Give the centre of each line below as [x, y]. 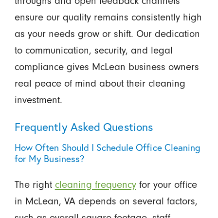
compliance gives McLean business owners [107, 66]
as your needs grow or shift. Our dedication [107, 33]
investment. [38, 100]
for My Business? [49, 158]
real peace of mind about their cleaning [100, 83]
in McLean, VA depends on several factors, [106, 201]
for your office [166, 184]
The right [35, 184]
